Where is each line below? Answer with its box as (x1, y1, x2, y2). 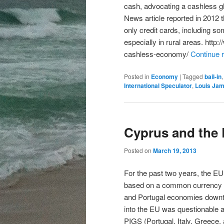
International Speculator (124, 80, 192, 90)
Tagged (182, 71, 203, 80)
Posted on (124, 145, 153, 154)
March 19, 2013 (153, 145, 196, 155)
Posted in (124, 71, 149, 80)
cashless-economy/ (124, 48, 190, 59)
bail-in (204, 71, 221, 81)
